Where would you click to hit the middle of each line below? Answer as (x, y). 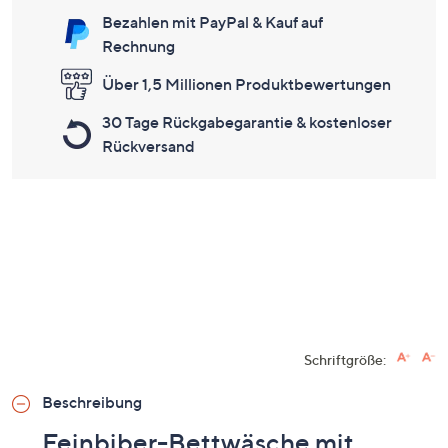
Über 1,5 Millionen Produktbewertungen (246, 84)
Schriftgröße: (345, 360)
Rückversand (148, 146)
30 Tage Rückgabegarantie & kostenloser (247, 122)
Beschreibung (92, 402)
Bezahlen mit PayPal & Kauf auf (212, 22)
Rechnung (138, 46)
